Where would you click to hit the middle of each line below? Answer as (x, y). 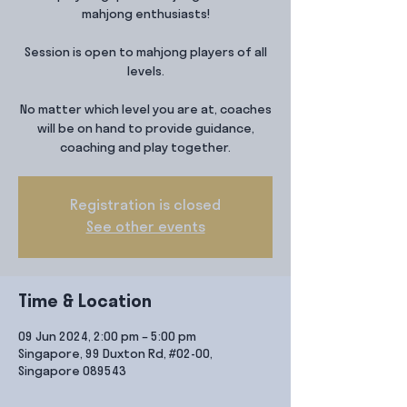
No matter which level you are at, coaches (145, 110)
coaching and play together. (145, 149)
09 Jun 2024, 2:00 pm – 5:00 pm (107, 338)
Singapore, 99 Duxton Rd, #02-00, (115, 355)
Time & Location (85, 303)
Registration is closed (145, 206)
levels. (145, 72)
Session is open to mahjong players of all (145, 53)
